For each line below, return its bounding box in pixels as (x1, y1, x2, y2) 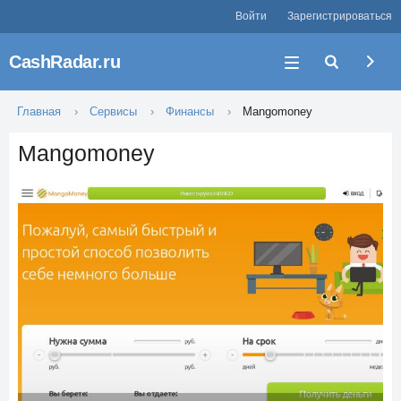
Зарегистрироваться (287, 10, 392, 22)
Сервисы (90, 105, 137, 118)
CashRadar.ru (9, 52, 121, 72)
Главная (17, 105, 61, 118)
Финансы (166, 105, 214, 118)
